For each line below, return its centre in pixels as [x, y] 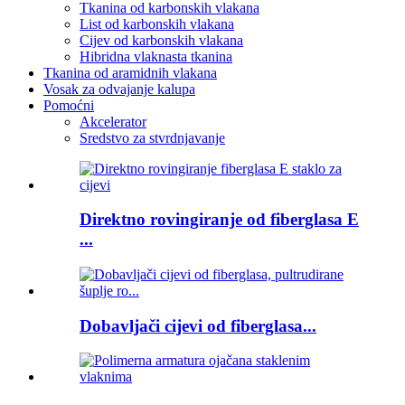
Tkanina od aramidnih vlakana [130, 72]
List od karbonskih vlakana [157, 24]
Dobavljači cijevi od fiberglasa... [198, 325]
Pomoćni [69, 105]
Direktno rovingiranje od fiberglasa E [219, 220]
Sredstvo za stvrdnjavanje [152, 137]
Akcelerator [113, 121]
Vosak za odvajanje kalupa [119, 89]
